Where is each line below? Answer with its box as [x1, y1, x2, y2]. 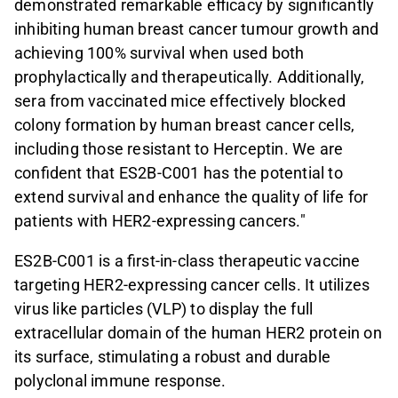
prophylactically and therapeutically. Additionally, [14, 68, 365, 87]
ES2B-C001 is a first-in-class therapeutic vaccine [14, 251, 361, 271]
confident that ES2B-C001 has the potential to [14, 163, 343, 183]
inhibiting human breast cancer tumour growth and [14, 20, 379, 39]
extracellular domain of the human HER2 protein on [14, 323, 382, 343]
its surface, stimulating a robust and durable [14, 347, 331, 367]
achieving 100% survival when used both [14, 44, 305, 63]
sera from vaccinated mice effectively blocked [14, 92, 346, 111]
